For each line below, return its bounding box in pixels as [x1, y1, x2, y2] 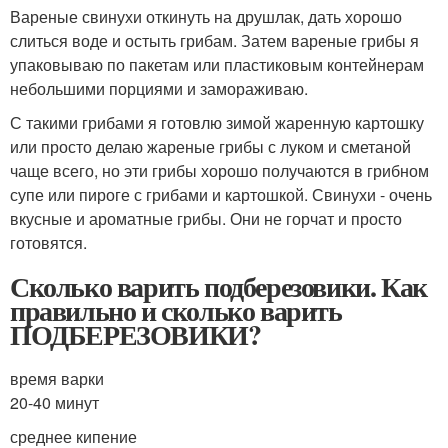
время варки [10, 367, 104, 390]
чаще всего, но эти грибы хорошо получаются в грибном [10, 159, 429, 182]
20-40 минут [10, 391, 99, 414]
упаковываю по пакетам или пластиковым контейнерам [10, 53, 424, 76]
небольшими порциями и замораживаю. [10, 77, 308, 100]
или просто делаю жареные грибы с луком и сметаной [10, 135, 411, 158]
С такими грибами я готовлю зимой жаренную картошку [10, 111, 424, 134]
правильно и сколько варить [10, 290, 342, 331]
